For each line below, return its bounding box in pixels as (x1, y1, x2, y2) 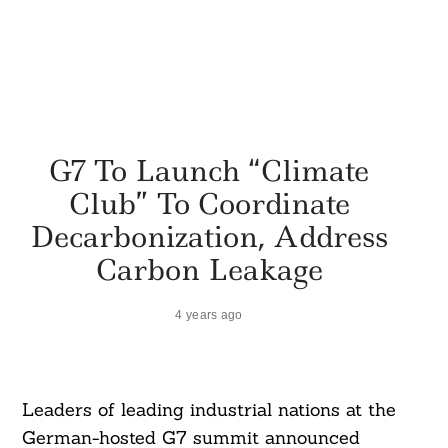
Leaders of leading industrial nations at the (21, 398, 396, 422)
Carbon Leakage (95, 249, 323, 289)
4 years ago (175, 307, 243, 321)
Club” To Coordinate (68, 183, 350, 223)
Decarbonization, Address (30, 216, 388, 256)
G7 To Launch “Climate (49, 150, 369, 190)
